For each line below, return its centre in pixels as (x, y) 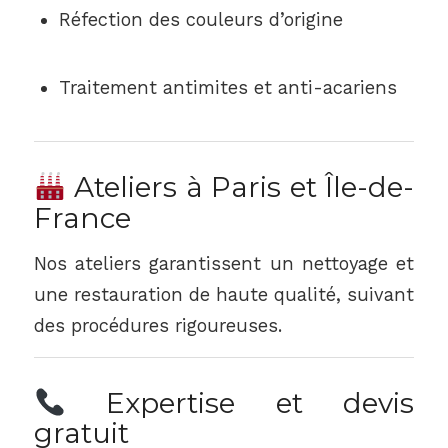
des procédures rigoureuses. (157, 326)
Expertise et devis (240, 403)
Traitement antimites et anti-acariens (227, 87)
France (82, 217)
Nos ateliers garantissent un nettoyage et (224, 264)
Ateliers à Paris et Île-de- (240, 187)
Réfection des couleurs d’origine (200, 19)
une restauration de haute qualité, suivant (224, 295)
